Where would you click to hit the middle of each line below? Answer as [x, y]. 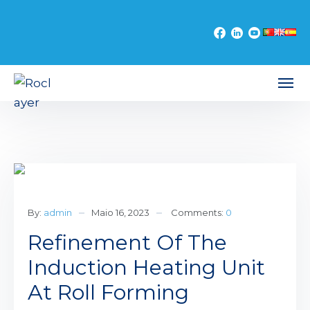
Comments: [198, 212]
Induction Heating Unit [146, 267]
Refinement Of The [127, 243]
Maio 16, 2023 [120, 212]
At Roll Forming [108, 292]
